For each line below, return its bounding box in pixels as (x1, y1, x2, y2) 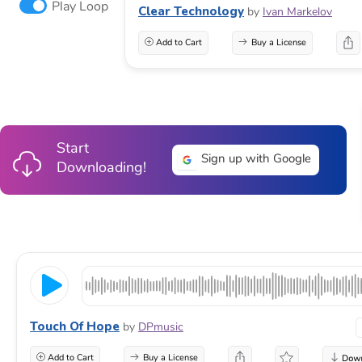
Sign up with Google (198, 150, 312, 167)
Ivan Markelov (263, 3, 332, 19)
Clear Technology (138, 2, 244, 19)
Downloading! (57, 158, 146, 177)
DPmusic (138, 318, 183, 335)
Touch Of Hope (30, 318, 120, 335)
